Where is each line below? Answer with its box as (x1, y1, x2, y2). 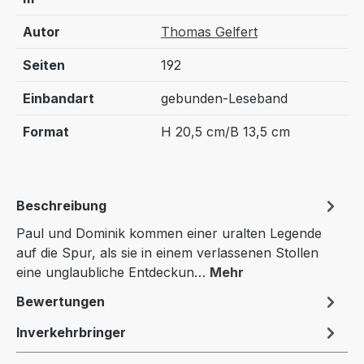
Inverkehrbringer (16, 324, 126, 341)
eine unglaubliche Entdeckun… (16, 264, 210, 281)
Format (23, 123, 69, 141)
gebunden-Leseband (161, 90, 288, 107)
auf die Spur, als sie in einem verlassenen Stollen (16, 245, 318, 262)
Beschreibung (16, 197, 106, 214)
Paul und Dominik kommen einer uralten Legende (16, 225, 322, 242)
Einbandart (23, 90, 94, 107)
